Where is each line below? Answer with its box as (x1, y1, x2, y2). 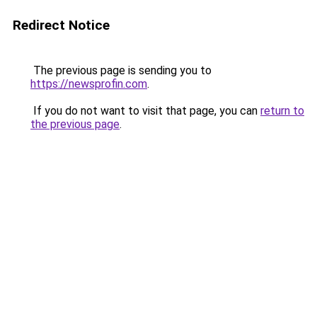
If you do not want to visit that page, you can (30, 104, 260, 117)
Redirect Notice (13, 17, 110, 33)
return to (260, 104, 304, 117)
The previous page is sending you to (30, 64, 212, 77)
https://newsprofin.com (30, 77, 147, 91)
